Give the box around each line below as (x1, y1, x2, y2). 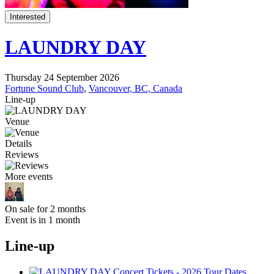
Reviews (5, 149, 39, 160)
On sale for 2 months (5, 203, 86, 214)
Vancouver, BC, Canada (89, 83, 182, 94)
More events (5, 171, 53, 182)
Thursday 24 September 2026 (5, 72, 119, 83)
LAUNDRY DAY (5, 36, 146, 59)
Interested (10, 12, 45, 21)
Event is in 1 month (5, 214, 80, 225)
